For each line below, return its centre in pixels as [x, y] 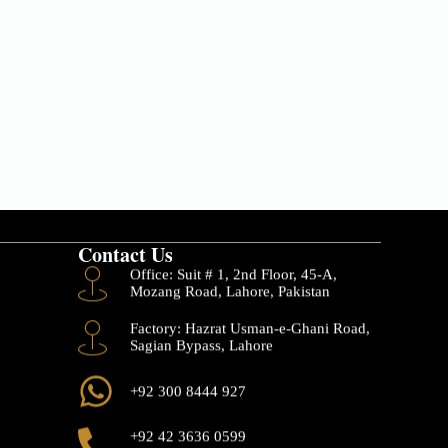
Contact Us [126, 255]
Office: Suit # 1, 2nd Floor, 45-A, [234, 274]
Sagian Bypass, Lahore [202, 345]
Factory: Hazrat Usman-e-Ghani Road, [250, 328]
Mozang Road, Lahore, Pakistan [230, 291]
